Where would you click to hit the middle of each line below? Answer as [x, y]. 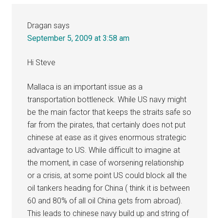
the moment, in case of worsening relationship [106, 163]
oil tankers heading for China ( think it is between [109, 188]
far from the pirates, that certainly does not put [107, 125]
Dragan [40, 25]
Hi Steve [42, 62]
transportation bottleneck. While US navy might [107, 99]
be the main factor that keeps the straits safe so [109, 112]
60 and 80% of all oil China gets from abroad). [105, 200]
